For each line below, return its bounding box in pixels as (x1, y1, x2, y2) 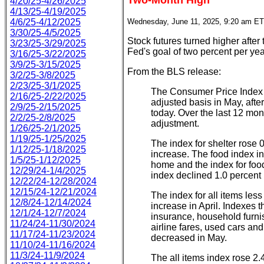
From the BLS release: (127, 67, 221, 77)
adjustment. (151, 118, 199, 128)
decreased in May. (151, 233, 227, 243)
